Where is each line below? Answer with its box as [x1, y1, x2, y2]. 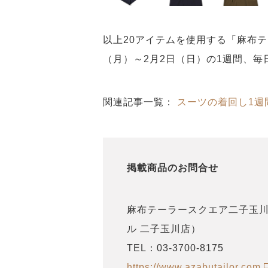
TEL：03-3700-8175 [127, 243, 224, 254]
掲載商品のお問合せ [127, 164, 218, 174]
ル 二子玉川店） [127, 224, 201, 234]
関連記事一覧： [103, 97, 177, 108]
